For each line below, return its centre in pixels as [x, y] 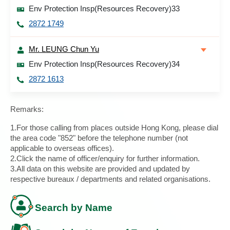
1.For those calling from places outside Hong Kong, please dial [114, 128]
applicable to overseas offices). [62, 148]
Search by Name [74, 208]
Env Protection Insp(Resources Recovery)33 [104, 8]
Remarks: [27, 109]
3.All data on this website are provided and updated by [100, 169]
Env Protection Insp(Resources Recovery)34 [104, 64]
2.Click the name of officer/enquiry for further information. [105, 158]
